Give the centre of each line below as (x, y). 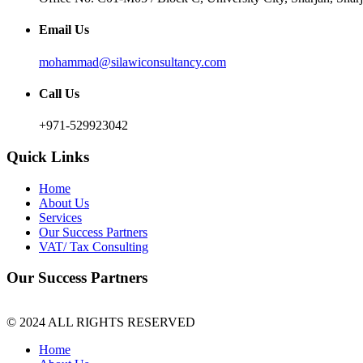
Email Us (64, 30)
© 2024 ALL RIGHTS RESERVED (101, 322)
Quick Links (48, 156)
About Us (64, 203)
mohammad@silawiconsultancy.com (132, 62)
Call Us (59, 93)
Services (60, 217)
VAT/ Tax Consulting (94, 246)
